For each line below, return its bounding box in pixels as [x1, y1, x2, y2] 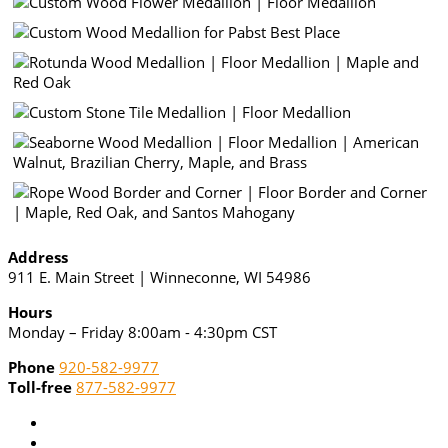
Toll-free [8, 377, 72, 398]
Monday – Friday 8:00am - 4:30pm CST [8, 322, 277, 343]
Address [8, 247, 68, 268]
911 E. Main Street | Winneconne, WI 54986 [8, 267, 311, 288]
